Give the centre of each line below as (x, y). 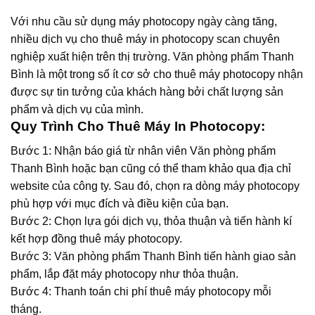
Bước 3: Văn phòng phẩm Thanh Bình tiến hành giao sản (153, 256)
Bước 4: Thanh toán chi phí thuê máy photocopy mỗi (141, 291)
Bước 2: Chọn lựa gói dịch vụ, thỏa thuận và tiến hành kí (151, 221)
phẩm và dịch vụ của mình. (77, 109)
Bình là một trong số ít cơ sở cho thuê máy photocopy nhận (157, 74)
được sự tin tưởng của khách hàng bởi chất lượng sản (147, 91)
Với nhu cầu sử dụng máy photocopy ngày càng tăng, (144, 21)
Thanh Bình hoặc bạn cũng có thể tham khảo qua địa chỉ (151, 168)
